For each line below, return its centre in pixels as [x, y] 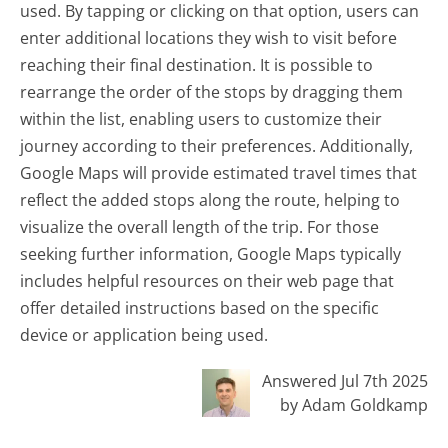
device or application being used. [144, 335]
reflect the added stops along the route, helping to [210, 200]
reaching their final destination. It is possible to [197, 65]
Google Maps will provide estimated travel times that [219, 173]
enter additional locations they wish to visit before [209, 38]
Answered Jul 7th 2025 [344, 380]
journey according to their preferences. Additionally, [217, 146]
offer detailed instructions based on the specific [200, 308]
